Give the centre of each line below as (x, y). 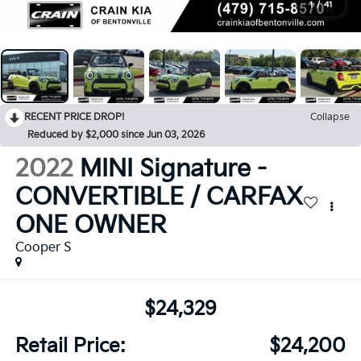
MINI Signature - (173, 170)
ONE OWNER (91, 226)
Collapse (330, 118)
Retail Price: (70, 346)
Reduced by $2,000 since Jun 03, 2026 (116, 135)
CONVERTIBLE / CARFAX (159, 198)
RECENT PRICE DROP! (75, 118)
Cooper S (43, 248)
